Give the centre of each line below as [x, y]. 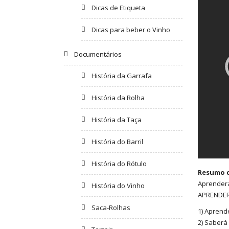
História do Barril [118, 141]
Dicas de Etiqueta [119, 7]
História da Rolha [118, 97]
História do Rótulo [119, 163]
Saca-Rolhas [111, 207]
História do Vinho [118, 185]
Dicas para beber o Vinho [131, 29]
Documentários [98, 54]
